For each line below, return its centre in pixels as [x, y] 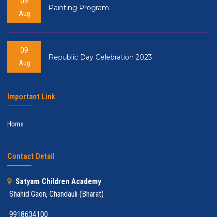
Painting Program [79, 8]
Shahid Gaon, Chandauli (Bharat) [55, 194]
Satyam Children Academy [57, 182]
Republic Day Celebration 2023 [100, 57]
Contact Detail [31, 156]
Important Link [31, 97]
